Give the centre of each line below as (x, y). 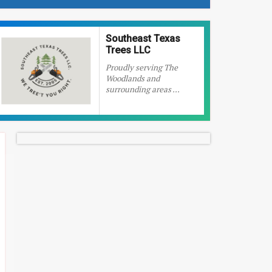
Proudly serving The (141, 67)
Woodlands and (132, 78)
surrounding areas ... (142, 89)
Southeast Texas (143, 39)
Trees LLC (128, 50)
